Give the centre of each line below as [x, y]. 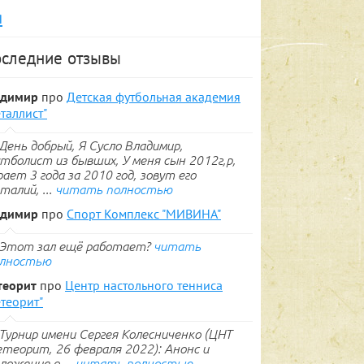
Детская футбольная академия [154, 97]
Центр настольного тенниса [144, 285]
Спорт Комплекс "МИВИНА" [144, 214]
